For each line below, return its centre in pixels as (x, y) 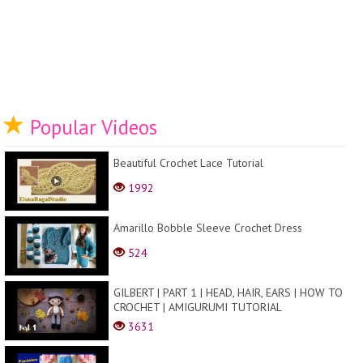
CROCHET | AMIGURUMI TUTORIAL (198, 307)
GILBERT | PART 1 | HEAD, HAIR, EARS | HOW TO (228, 293)
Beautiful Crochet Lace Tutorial (188, 163)
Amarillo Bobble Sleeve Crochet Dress (208, 228)
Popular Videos (91, 128)
